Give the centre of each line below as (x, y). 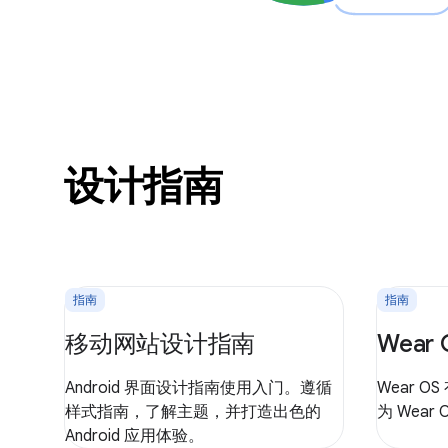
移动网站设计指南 (160, 343)
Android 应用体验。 (134, 435)
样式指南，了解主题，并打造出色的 (193, 411)
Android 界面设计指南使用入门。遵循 (198, 387)
